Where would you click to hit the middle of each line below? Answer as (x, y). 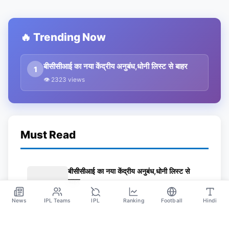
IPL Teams (57, 200)
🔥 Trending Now (63, 37)
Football (172, 200)
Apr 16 (77, 197)
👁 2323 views (64, 80)
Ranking (133, 200)
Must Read (48, 135)
